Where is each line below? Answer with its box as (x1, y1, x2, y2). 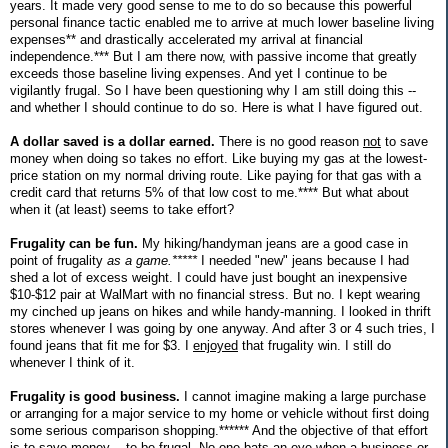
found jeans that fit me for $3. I (10, 337, 193, 353)
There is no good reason (215, 133, 363, 149)
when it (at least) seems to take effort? (10, 201, 234, 217)
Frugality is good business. (10, 388, 180, 404)
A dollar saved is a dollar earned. (10, 133, 215, 149)
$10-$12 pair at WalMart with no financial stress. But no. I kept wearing (10, 286, 420, 302)
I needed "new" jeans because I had (197, 252, 409, 268)
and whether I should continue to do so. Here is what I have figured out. (10, 99, 423, 115)
